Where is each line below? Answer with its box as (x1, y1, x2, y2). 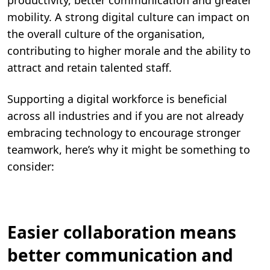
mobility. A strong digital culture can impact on (7, 10, 250, 25)
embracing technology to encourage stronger (7, 125, 240, 140)
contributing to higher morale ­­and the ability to (7, 43, 251, 58)
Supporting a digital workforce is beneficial (7, 92, 227, 107)
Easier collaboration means (7, 221, 236, 244)
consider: (7, 159, 54, 174)
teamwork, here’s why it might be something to (7, 142, 250, 157)
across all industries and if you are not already (7, 108, 243, 124)
